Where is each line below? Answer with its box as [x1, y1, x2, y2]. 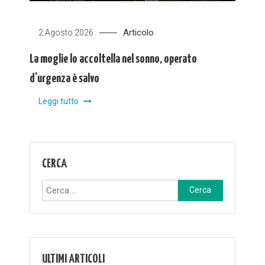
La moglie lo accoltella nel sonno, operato [30, 53, 198, 65]
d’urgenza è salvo [30, 72, 100, 85]
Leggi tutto [38, 96, 81, 106]
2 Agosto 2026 [38, 27, 94, 37]
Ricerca [177, 181, 206, 192]
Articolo [123, 27, 154, 38]
